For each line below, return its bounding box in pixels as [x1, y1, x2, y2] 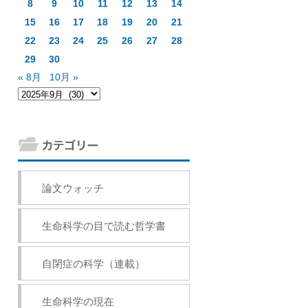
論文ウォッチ [42, 182, 104, 194]
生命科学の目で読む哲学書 [42, 220, 166, 232]
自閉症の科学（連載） [42, 258, 145, 269]
